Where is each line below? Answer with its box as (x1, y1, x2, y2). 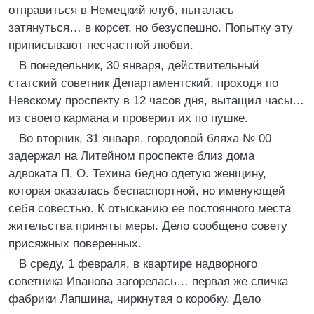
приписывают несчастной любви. (8, 39, 193, 52)
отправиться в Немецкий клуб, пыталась (8, 4, 234, 17)
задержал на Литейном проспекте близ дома (8, 149, 254, 163)
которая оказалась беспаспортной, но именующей (8, 184, 285, 198)
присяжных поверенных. (8, 237, 142, 250)
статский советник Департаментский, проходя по (8, 76, 278, 90)
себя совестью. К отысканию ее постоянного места (8, 202, 291, 215)
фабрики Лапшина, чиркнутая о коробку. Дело (8, 292, 261, 306)
